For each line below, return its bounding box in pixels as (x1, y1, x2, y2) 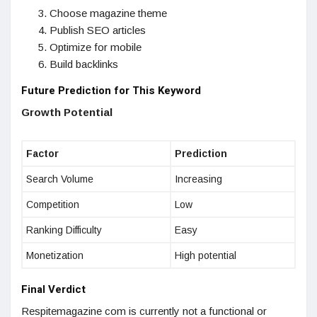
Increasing (175, 173, 222, 185)
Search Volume (26, 173, 93, 185)
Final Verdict (21, 282, 86, 298)
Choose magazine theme (50, 7, 167, 20)
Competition (26, 199, 79, 211)
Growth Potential (21, 106, 113, 119)
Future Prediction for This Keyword (21, 83, 201, 99)
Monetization (26, 250, 83, 262)
